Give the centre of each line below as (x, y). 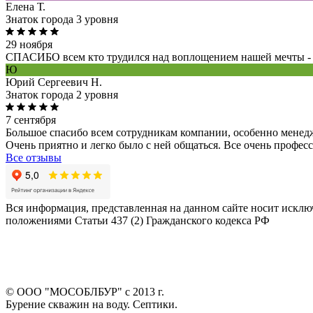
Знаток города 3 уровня (62, 20)
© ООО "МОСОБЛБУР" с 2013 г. (85, 292)
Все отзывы (34, 158)
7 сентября (31, 120)
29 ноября (29, 45)
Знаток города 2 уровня (62, 95)
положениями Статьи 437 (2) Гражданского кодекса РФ (138, 221)
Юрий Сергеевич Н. (54, 82)
